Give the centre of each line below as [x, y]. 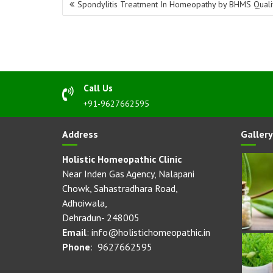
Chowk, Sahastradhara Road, [120, 189]
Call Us [98, 88]
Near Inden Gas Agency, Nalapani [128, 174]
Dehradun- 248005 [101, 218]
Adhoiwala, [85, 203]
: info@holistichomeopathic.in [148, 232]
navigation [90, 12]
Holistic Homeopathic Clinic [122, 159]
